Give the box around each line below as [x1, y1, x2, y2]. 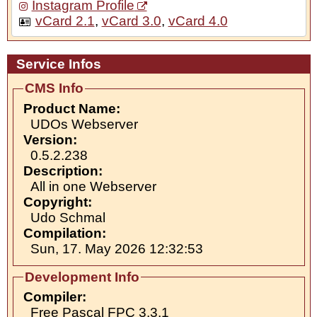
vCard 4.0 [168, 13, 228, 29]
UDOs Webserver [30, 116, 138, 132]
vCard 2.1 [35, 13, 95, 29]
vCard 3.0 [101, 13, 161, 29]
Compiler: [23, 289, 86, 305]
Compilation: [23, 225, 106, 241]
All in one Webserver [30, 178, 156, 194]
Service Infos [16, 57, 101, 72]
